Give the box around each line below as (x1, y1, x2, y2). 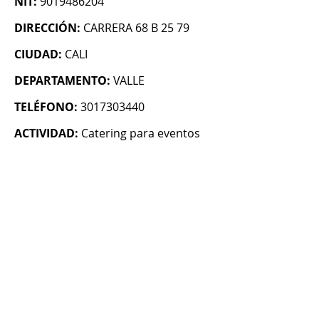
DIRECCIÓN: (14, 20, 80, 36)
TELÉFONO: (14, 99, 78, 115)
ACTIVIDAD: (14, 125, 78, 142)
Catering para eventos (81, 125, 200, 142)
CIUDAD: (14, 46, 62, 63)
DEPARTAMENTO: (14, 73, 110, 89)
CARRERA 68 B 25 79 (83, 20, 189, 36)
